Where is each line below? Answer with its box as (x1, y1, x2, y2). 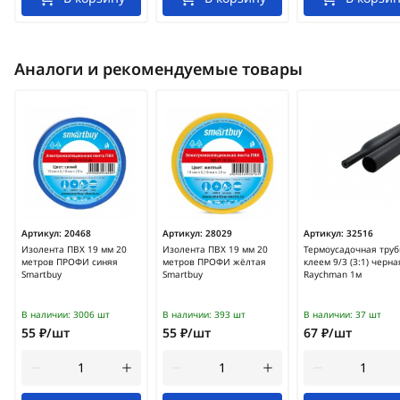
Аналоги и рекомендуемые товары (14, 58, 303, 79)
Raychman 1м (304, 268, 362, 280)
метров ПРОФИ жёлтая (162, 255, 266, 268)
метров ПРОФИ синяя (21, 255, 118, 268)
